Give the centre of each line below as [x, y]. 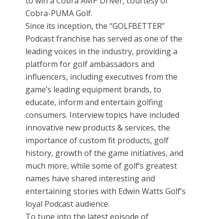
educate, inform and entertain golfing [94, 102]
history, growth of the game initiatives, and [105, 153]
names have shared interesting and [90, 179]
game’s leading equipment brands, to [94, 90]
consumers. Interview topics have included [103, 115]
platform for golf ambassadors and [90, 64]
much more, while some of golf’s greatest [101, 166]
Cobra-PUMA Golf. [59, 13]
